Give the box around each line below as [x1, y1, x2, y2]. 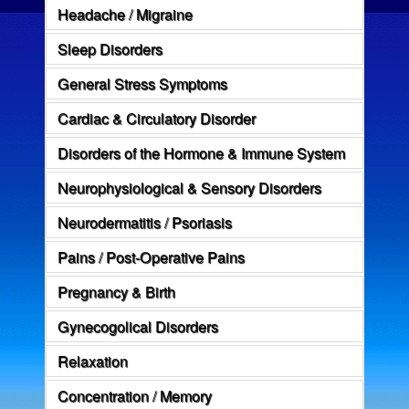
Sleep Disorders [58, 37, 163, 60]
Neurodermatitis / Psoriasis [58, 211, 233, 234]
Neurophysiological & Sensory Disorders [58, 176, 322, 199]
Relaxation [58, 350, 129, 372]
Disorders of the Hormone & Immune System [58, 142, 346, 164]
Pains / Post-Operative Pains [58, 246, 246, 268]
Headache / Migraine [58, 3, 194, 26]
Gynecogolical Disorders [58, 315, 219, 338]
